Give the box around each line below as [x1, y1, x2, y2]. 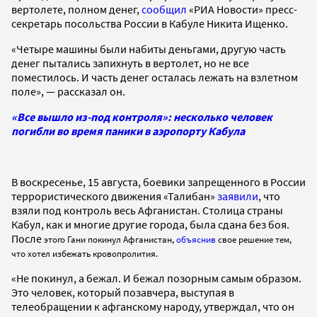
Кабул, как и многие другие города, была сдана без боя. [11, 217, 289, 231]
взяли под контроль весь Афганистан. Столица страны [11, 202, 283, 217]
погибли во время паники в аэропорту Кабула [11, 123, 247, 138]
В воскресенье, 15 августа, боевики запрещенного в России [11, 174, 306, 189]
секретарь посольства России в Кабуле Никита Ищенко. [11, 16, 288, 30]
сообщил [142, 1, 187, 16]
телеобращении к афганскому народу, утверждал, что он [11, 299, 294, 313]
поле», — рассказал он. [11, 83, 125, 98]
